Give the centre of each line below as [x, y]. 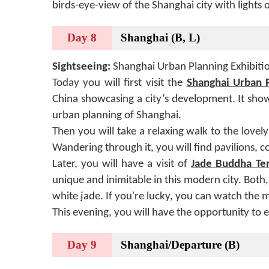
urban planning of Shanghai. [117, 115]
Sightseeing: [83, 67]
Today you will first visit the [118, 83]
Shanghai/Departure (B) [180, 244]
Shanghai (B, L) [160, 37]
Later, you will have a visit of [122, 164]
